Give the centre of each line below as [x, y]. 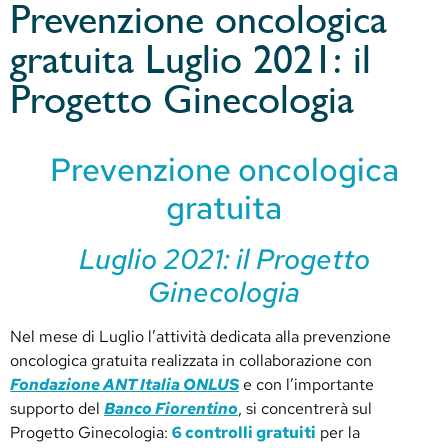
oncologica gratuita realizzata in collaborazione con [191, 360]
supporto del [57, 408]
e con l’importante [306, 384]
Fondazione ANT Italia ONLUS [124, 384]
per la [338, 432]
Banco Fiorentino [171, 408]
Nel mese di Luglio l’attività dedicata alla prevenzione [200, 336]
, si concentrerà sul [305, 408]
